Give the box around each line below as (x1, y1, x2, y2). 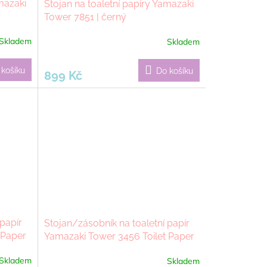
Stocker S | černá (44, 244, 119, 256)
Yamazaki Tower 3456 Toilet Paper (44, 231, 194, 243)
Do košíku (156, 66, 193, 76)
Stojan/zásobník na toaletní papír (44, 218, 190, 229)
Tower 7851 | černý (44, 11, 126, 23)
